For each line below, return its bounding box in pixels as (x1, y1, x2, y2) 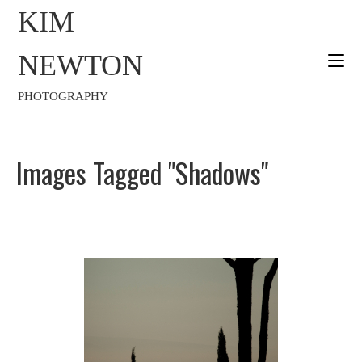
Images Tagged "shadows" (16, 152, 268, 193)
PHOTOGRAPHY (18, 90, 109, 103)
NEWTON (18, 49, 144, 82)
